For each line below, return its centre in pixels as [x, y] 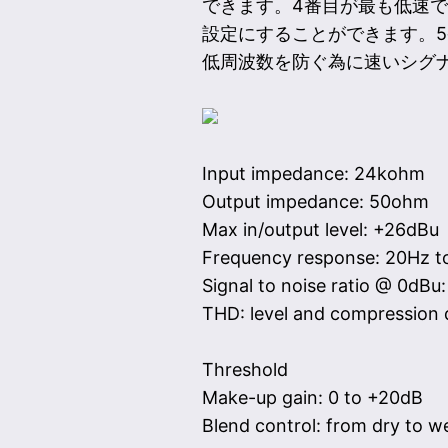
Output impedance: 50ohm [315, 202]
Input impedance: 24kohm [313, 174]
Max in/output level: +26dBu [320, 230]
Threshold [244, 370]
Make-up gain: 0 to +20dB [312, 398]
